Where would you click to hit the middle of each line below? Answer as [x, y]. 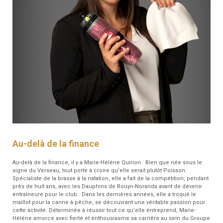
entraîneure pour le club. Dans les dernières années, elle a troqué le [104, 195]
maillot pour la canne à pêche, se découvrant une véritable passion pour [109, 203]
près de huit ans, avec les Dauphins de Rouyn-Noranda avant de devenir [107, 187]
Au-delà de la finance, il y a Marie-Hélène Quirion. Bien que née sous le [107, 163]
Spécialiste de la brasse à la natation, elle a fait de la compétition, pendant [111, 179]
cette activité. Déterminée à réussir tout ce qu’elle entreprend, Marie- [104, 211]
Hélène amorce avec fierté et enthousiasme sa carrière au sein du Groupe [111, 219]
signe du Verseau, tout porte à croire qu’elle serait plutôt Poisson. [100, 171]
